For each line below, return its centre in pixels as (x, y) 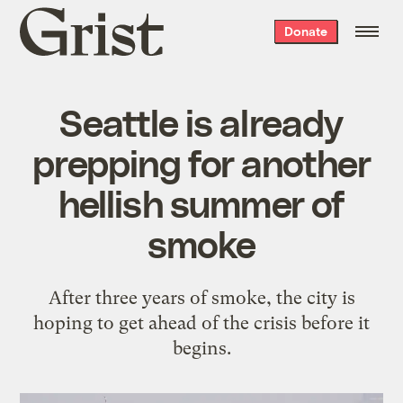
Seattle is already (201, 121)
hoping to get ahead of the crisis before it (201, 322)
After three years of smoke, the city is (201, 297)
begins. (201, 348)
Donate (305, 31)
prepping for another (201, 161)
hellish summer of (201, 202)
